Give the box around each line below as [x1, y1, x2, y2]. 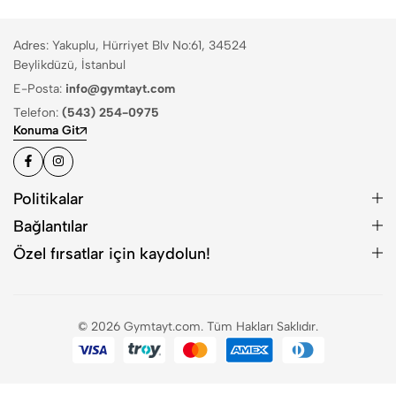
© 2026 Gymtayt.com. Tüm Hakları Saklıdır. [78, 318, 318, 334]
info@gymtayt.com [65, 80, 175, 96]
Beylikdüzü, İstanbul [13, 57, 126, 72]
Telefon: [13, 104, 62, 120]
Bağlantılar [13, 216, 88, 236]
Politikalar [13, 188, 84, 209]
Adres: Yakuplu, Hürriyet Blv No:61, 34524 [13, 37, 247, 53]
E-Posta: [13, 80, 65, 96]
